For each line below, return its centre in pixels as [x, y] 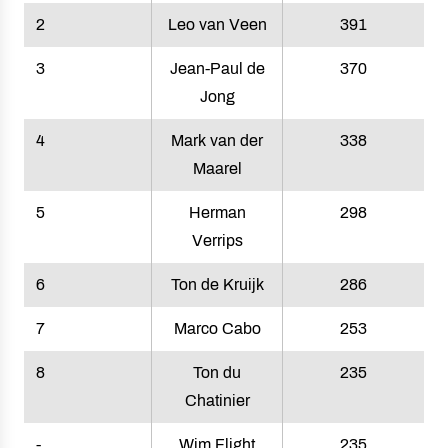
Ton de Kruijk [217, 284]
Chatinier [217, 400]
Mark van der [217, 140]
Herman [217, 212]
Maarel [217, 168]
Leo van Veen [217, 24]
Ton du [217, 372]
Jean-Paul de [217, 68]
